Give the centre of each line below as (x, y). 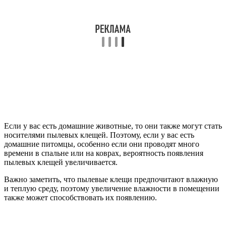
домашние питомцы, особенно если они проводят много (102, 144)
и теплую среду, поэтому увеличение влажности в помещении (112, 188)
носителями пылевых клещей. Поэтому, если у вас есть (99, 135)
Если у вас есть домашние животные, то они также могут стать (113, 126)
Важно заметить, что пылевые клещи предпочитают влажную (111, 179)
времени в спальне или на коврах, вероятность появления (104, 153)
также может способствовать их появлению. (80, 197)
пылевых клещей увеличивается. (61, 162)
